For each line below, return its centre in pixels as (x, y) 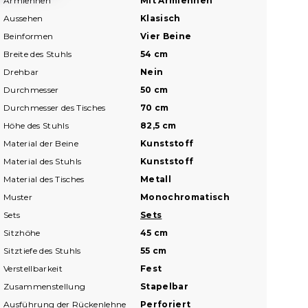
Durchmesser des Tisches (55, 107)
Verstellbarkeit (33, 268)
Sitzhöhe (22, 232)
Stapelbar (165, 286)
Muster (18, 197)
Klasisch (161, 18)
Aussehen (23, 18)
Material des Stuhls (43, 161)
